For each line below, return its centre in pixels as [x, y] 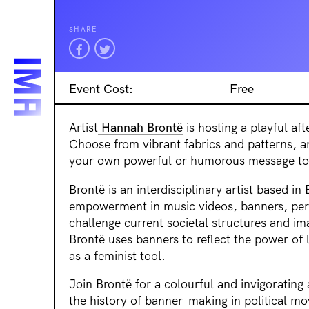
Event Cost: [101, 88]
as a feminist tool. [117, 255]
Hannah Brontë [140, 127]
